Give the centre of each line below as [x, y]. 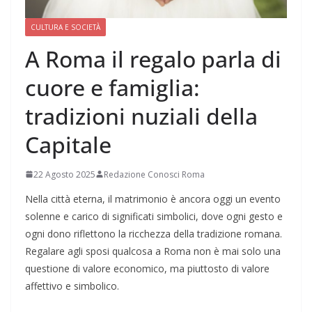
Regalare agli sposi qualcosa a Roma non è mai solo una [153, 251]
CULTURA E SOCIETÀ [65, 27]
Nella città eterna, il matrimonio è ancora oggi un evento [153, 198]
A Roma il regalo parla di [153, 58]
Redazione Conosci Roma [154, 174]
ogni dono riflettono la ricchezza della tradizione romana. [154, 233]
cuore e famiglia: [112, 87]
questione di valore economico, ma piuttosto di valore [147, 268]
